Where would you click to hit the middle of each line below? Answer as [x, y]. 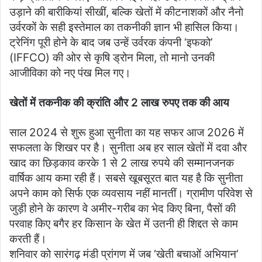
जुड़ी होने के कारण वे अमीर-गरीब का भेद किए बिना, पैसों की [123, 208]
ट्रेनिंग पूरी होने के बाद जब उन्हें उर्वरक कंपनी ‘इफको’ [111, 42]
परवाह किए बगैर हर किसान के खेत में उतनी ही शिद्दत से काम [124, 223]
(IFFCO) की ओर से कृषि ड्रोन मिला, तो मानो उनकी [112, 57]
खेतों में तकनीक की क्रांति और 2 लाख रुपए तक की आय [119, 102]
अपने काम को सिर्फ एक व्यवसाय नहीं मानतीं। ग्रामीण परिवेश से [131, 193]
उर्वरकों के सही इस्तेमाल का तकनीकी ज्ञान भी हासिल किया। [124, 27]
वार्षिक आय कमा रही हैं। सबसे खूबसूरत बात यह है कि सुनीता [126, 178]
